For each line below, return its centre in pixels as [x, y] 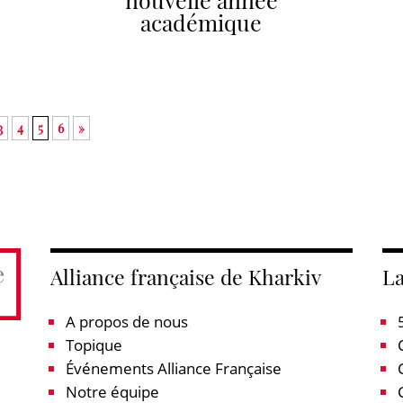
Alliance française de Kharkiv [185, 276]
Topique [94, 345]
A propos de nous [126, 321]
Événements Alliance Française [173, 368]
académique [201, 22]
